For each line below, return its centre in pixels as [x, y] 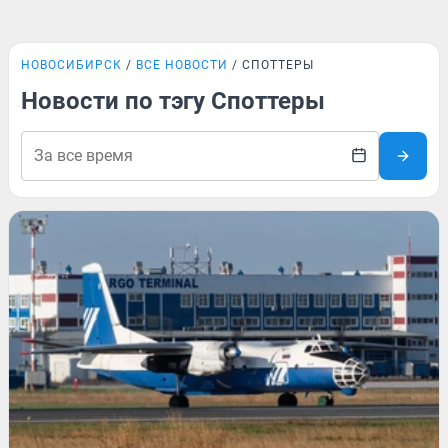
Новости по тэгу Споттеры [173, 101]
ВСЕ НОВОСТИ [182, 65]
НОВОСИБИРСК [71, 65]
